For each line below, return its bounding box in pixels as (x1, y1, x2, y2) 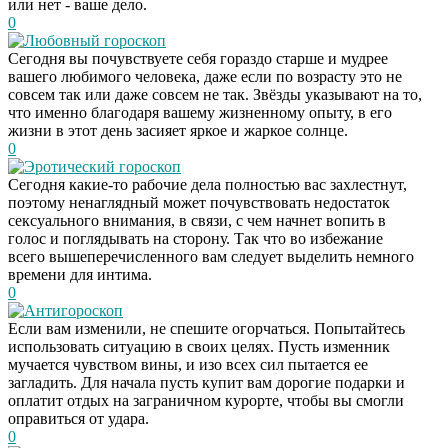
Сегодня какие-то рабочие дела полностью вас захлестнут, (8, 175, 407, 193)
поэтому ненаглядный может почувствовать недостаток (8, 193, 390, 211)
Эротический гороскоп (24, 157, 181, 175)
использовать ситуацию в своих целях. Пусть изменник (8, 337, 390, 355)
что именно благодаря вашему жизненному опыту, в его (8, 103, 392, 121)
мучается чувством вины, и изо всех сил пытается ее (8, 355, 368, 373)
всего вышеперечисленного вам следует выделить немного (8, 247, 414, 265)
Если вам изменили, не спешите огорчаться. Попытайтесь (8, 319, 405, 337)
